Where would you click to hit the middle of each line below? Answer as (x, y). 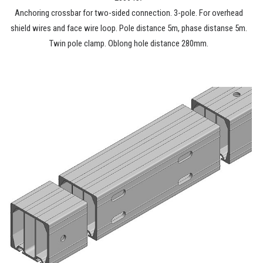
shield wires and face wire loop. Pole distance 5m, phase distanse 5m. (129, 28)
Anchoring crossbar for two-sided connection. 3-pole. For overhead (129, 13)
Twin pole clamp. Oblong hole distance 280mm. (129, 43)
